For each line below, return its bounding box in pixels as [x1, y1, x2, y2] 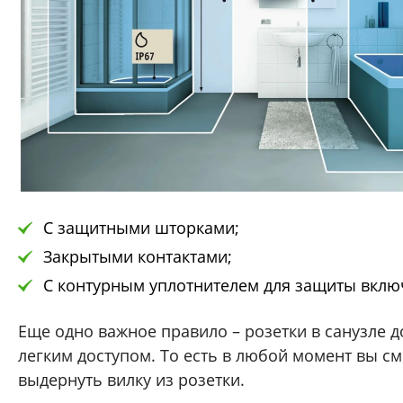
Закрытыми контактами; [43, 246, 232, 268]
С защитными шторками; [43, 217, 239, 239]
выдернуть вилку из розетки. [18, 369, 245, 391]
